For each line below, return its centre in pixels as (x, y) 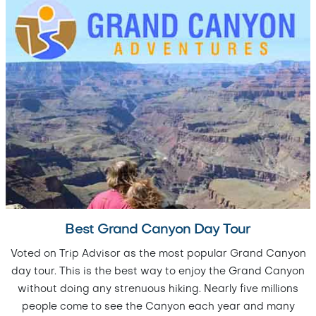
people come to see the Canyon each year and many (158, 307)
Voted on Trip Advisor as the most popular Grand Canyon (158, 254)
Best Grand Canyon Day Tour (158, 230)
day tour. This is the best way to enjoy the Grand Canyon (158, 272)
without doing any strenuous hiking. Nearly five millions (158, 290)
